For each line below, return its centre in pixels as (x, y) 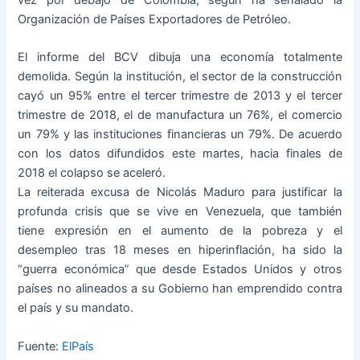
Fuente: (40, 346)
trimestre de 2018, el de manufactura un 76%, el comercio (180, 115)
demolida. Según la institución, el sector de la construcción (180, 77)
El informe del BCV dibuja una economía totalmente (180, 57)
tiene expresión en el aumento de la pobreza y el (180, 231)
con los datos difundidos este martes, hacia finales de (180, 154)
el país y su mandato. (76, 308)
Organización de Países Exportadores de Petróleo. (155, 20)
